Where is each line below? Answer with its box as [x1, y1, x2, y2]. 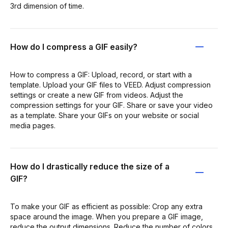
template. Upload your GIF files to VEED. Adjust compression [10, 80, 211, 89]
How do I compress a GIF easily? [10, 41, 137, 52]
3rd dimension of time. [10, 1, 84, 10]
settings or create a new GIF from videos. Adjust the [10, 90, 183, 99]
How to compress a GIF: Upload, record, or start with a [10, 70, 192, 79]
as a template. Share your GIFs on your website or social [10, 110, 199, 120]
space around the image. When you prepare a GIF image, [10, 212, 203, 221]
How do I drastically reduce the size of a [10, 161, 169, 172]
